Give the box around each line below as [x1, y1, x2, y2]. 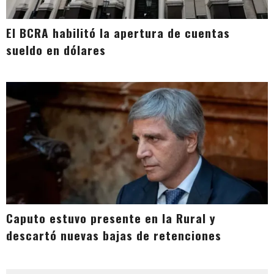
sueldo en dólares [6, 41, 106, 59]
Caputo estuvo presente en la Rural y [6, 209, 216, 228]
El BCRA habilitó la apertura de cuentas [6, 24, 230, 42]
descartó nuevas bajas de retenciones [6, 226, 221, 245]
